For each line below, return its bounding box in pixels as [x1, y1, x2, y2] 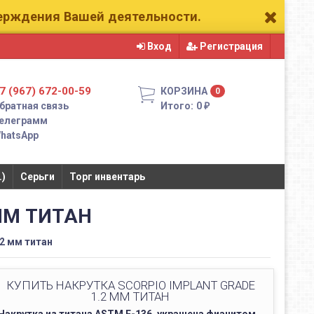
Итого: [160, 100, 193, 111]
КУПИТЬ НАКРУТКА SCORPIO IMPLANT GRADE [6, 278, 255, 292]
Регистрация [197, 41, 263, 52]
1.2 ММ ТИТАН [91, 289, 170, 303]
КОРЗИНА [160, 86, 207, 97]
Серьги [20, 171, 55, 182]
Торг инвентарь [69, 171, 145, 182]
